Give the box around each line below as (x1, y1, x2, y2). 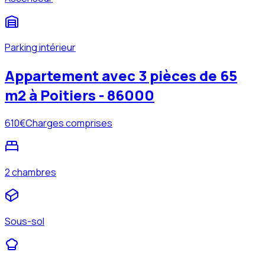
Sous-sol (5, 214, 44, 228)
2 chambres (5, 165, 56, 179)
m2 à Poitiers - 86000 (5, 85, 154, 105)
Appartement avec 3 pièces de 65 (5, 65, 237, 85)
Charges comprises (25, 116, 112, 130)
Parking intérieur (5, 40, 76, 54)
